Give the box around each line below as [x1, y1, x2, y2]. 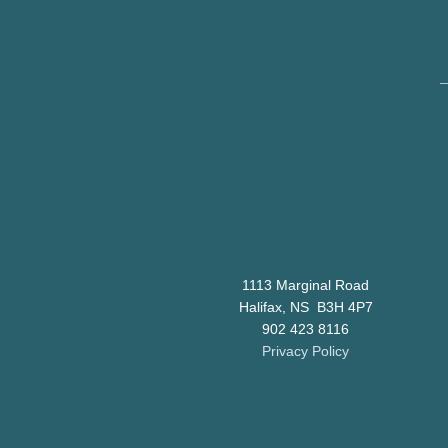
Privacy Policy [262, 343, 350, 360]
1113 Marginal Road [242, 277, 370, 294]
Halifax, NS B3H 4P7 [238, 299, 373, 316]
